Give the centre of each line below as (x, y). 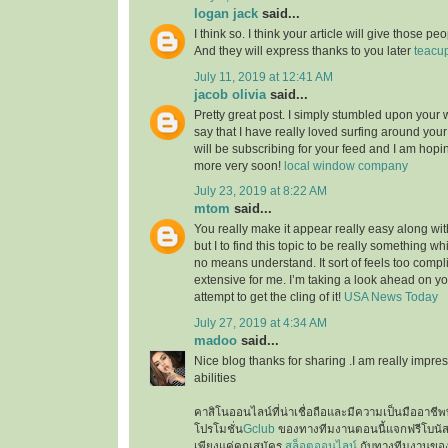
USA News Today (391, 297)
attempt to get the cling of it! (269, 297)
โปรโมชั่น (218, 428)
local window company (346, 165)
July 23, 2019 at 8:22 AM (260, 191)
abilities (215, 377)
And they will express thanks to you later (304, 51)
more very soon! (239, 165)
